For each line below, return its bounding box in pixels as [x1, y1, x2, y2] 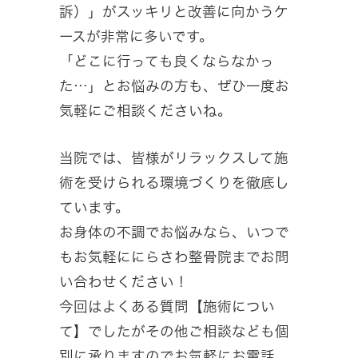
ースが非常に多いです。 [59, 29, 213, 43]
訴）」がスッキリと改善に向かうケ [59, 4, 288, 18]
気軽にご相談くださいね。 [59, 103, 232, 117]
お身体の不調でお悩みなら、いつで [59, 225, 289, 239]
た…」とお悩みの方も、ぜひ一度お [59, 78, 289, 93]
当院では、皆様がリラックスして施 [59, 150, 288, 165]
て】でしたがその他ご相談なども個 [59, 324, 289, 338]
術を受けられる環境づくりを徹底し [59, 175, 289, 189]
